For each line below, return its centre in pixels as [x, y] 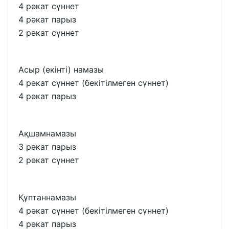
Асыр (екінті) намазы [61, 70]
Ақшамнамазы [47, 134]
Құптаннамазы [47, 197]
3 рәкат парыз [47, 147]
